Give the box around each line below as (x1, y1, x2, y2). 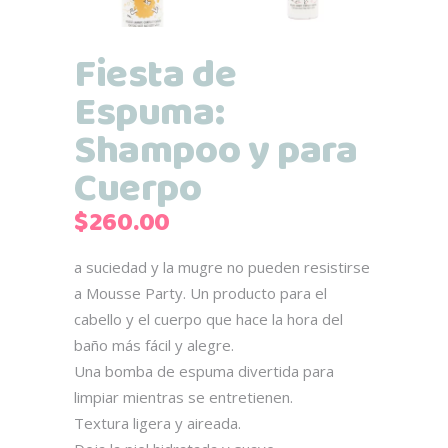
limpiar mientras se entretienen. (74, 386, 293, 407)
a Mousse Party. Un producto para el (74, 282, 327, 303)
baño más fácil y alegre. (74, 334, 234, 355)
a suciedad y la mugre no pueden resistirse (74, 256, 370, 277)
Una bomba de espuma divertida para (74, 360, 334, 381)
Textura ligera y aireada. (74, 412, 241, 433)
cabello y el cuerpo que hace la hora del (74, 308, 343, 329)
